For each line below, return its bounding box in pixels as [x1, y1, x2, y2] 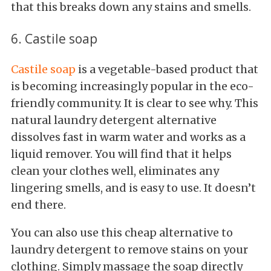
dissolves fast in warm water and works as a [11, 130, 246, 145]
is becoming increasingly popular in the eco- [11, 79, 254, 94]
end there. [11, 198, 66, 212]
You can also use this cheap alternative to [11, 226, 233, 240]
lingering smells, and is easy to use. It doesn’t [11, 181, 256, 195]
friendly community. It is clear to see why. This [11, 96, 258, 111]
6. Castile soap [11, 30, 97, 48]
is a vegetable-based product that [76, 62, 258, 77]
